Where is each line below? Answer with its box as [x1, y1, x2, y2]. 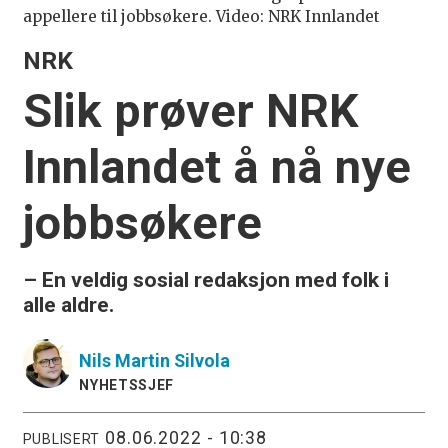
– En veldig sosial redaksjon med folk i [22, 266, 389, 292]
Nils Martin [79, 349, 171, 371]
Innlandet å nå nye [22, 138, 411, 194]
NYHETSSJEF [79, 376, 175, 393]
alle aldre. [22, 291, 114, 317]
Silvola [174, 349, 231, 371]
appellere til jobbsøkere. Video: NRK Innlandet [22, 7, 380, 27]
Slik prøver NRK [22, 82, 359, 138]
